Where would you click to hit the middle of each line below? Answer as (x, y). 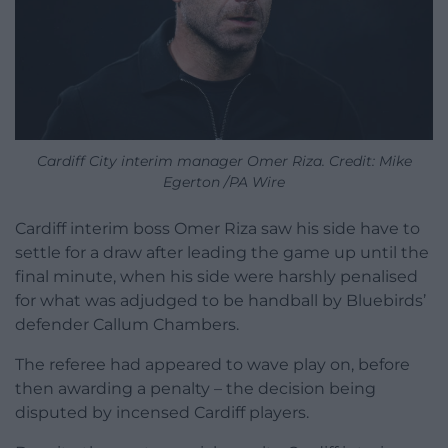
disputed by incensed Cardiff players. (162, 412)
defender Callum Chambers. (127, 324)
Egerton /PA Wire (224, 181)
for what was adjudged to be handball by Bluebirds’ (220, 300)
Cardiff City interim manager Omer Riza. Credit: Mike (224, 160)
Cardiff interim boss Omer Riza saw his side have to (217, 228)
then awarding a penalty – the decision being (195, 388)
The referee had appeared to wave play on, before (212, 364)
